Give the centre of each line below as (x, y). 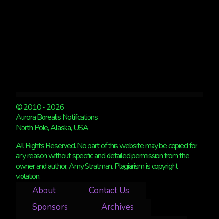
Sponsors (50, 207)
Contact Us (109, 191)
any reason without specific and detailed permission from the (102, 156)
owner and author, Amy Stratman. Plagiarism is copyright (97, 166)
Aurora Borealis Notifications (57, 117)
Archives (118, 207)
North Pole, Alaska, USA (52, 127)
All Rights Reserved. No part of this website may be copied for (106, 145)
